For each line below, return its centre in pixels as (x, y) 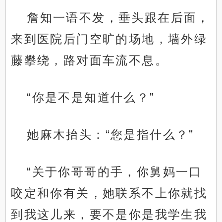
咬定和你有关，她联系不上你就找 (109, 193)
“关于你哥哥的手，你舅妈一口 (114, 172)
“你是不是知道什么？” (91, 98)
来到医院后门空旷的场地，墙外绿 (109, 39)
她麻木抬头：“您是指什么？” (111, 135)
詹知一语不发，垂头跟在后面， (118, 18)
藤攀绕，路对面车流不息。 (90, 60)
